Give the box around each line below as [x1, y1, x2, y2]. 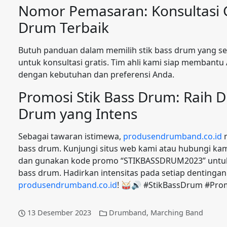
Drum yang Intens [18, 104, 137, 123]
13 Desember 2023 [27, 208, 92, 217]
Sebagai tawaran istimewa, [18, 131, 123, 142]
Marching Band [150, 208, 203, 217]
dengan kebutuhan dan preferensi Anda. [18, 69, 174, 80]
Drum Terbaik [18, 18, 109, 37]
